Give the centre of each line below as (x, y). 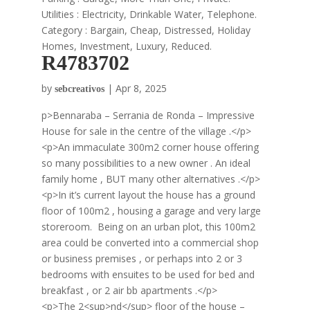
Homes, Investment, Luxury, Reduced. (126, 46)
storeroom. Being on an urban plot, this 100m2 (148, 227)
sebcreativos (79, 89)
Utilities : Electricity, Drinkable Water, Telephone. (149, 14)
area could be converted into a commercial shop (150, 243)
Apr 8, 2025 (141, 88)
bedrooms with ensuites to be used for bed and (148, 274)
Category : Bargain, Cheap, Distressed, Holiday (146, 30)
